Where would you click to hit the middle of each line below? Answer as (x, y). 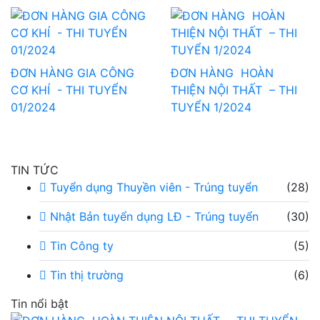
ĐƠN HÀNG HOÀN (222, 72)
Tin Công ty (80, 245)
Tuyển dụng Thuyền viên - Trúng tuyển (152, 187)
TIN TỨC (35, 170)
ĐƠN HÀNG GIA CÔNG (72, 72)
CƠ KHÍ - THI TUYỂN (69, 90)
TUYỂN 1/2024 (211, 107)
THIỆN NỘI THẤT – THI (234, 90)
